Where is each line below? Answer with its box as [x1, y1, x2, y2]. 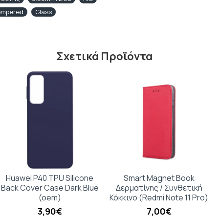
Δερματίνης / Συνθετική [115, 182, 202, 193]
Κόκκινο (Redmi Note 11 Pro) [109, 192, 209, 203]
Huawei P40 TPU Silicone [6, 173, 94, 183]
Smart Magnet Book [123, 173, 195, 183]
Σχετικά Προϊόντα [56, 49, 153, 64]
